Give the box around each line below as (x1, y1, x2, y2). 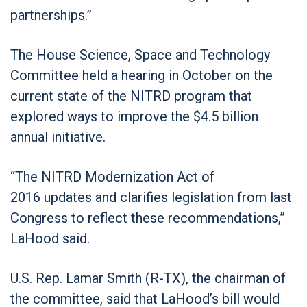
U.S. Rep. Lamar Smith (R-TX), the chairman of (10, 269, 286, 286)
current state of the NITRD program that (10, 87, 252, 104)
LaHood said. (10, 230, 90, 247)
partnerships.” (10, 6, 92, 23)
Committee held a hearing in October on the (10, 66, 273, 84)
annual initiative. (10, 128, 106, 145)
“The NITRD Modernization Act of (10, 168, 214, 185)
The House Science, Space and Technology (10, 46, 270, 63)
